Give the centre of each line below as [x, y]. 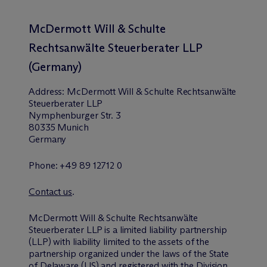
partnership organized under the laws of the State [129, 254]
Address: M [53, 91]
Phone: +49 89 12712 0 [75, 165]
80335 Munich [59, 127]
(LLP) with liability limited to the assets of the [119, 242]
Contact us [51, 192]
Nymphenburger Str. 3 [75, 115]
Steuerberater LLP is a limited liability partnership [128, 230]
